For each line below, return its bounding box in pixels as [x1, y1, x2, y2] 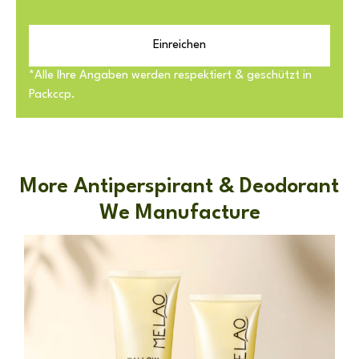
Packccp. [29, 88, 75, 101]
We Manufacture [99, 202, 260, 224]
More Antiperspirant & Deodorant [20, 175, 339, 197]
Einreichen [153, 38, 206, 51]
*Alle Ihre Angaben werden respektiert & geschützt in [29, 69, 312, 82]
